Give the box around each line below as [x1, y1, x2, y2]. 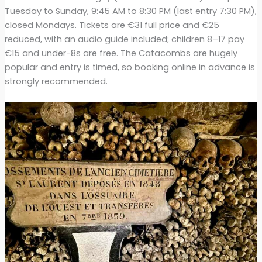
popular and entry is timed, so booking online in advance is [4, 61, 255, 73]
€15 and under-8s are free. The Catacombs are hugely [4, 47, 237, 59]
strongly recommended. [4, 75, 108, 87]
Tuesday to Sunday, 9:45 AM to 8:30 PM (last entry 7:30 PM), [4, 5, 257, 17]
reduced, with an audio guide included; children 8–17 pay [4, 33, 244, 45]
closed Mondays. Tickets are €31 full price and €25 [4, 19, 219, 31]
